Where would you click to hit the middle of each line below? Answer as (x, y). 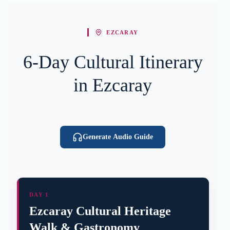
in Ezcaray (113, 85)
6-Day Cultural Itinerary (113, 62)
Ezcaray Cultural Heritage (100, 211)
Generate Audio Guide (118, 137)
